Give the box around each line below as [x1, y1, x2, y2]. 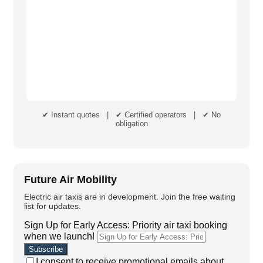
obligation [115, 119, 148, 128]
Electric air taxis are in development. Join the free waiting [24, 191, 235, 201]
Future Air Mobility [24, 173, 117, 186]
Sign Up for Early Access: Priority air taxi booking [24, 220, 227, 230]
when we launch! [24, 231, 95, 241]
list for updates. [24, 201, 81, 211]
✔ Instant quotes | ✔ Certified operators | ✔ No [42, 110, 221, 119]
